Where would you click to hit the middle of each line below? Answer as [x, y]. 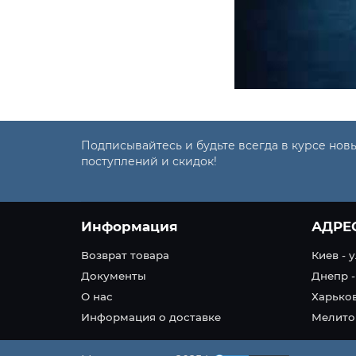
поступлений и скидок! [149, 162]
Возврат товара [125, 255]
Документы [114, 276]
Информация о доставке [151, 317]
